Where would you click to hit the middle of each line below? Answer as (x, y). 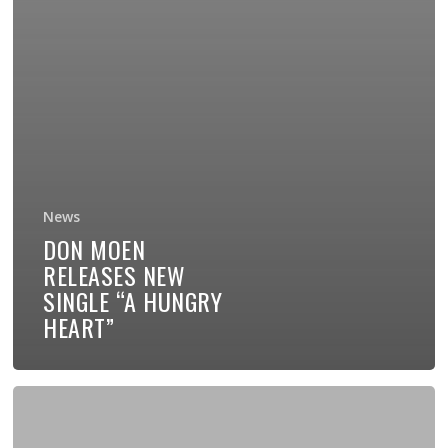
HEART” (79, 326)
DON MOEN (94, 248)
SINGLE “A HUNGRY (133, 300)
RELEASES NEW (114, 274)
